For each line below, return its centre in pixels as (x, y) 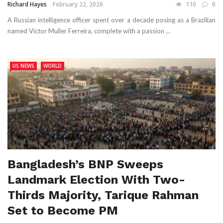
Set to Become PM (63, 211)
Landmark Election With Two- (96, 180)
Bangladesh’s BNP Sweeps (85, 165)
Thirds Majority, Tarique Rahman (103, 195)
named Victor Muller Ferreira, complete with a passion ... (89, 31)
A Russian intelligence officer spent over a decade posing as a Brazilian (111, 20)
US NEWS (23, 66)
